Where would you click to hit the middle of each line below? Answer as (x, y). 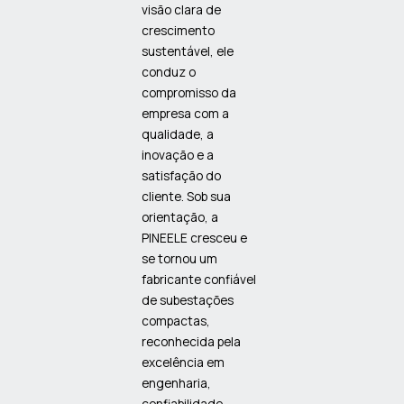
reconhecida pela (192, 341)
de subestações (188, 299)
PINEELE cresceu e (195, 237)
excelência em (184, 362)
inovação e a (178, 154)
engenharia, (177, 382)
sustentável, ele (188, 50)
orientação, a (180, 216)
